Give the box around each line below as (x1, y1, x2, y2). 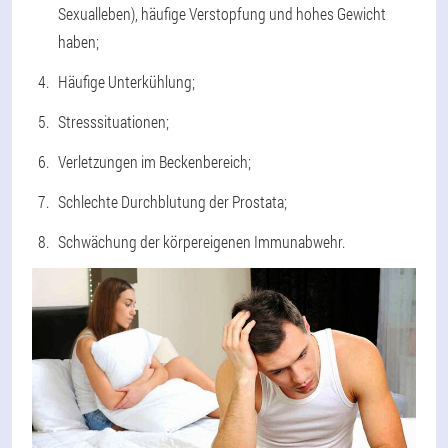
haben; (58, 30, 99, 52)
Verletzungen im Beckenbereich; (58, 150, 251, 172)
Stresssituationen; (58, 110, 169, 132)
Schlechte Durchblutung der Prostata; (58, 190, 287, 212)
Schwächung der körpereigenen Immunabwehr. (58, 230, 345, 252)
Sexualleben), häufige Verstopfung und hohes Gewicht (58, 2, 386, 24)
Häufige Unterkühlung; (58, 70, 195, 92)
